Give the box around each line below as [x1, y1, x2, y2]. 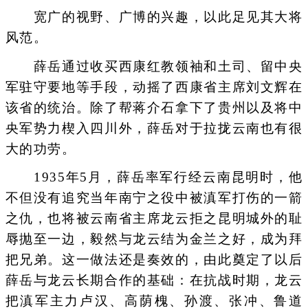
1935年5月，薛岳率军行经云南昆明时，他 [5, 169, 303, 184]
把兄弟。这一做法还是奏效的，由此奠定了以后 [5, 252, 303, 267]
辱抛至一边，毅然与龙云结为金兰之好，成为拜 [5, 231, 303, 246]
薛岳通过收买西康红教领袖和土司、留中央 [5, 58, 303, 74]
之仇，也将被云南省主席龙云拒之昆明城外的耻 [5, 210, 303, 225]
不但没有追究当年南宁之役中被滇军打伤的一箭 [5, 190, 303, 205]
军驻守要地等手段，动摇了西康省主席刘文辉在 [5, 79, 303, 94]
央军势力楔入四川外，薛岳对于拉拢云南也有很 [5, 120, 303, 135]
